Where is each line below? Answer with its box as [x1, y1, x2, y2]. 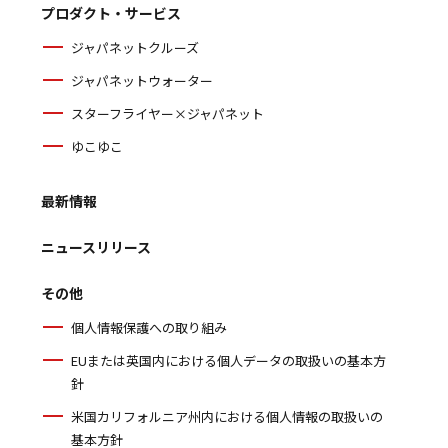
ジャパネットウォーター [70, 71, 213, 90]
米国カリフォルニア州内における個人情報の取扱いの [70, 407, 383, 426]
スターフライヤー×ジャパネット [70, 104, 264, 123]
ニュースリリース [40, 237, 151, 257]
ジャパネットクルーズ [70, 38, 199, 57]
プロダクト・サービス [40, 3, 181, 23]
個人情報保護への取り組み [70, 318, 227, 337]
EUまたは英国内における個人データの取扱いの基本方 [70, 351, 386, 370]
